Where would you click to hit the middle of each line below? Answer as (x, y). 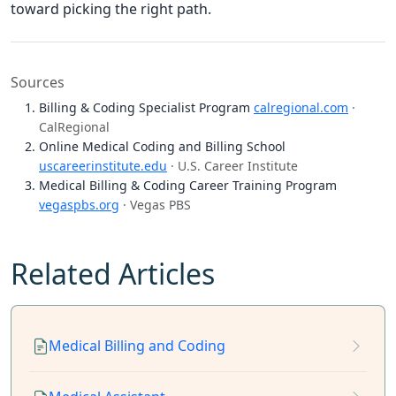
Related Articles (113, 274)
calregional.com (301, 108)
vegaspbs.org (79, 205)
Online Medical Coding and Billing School (162, 147)
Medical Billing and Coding (137, 345)
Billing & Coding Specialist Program (146, 108)
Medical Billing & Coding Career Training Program (188, 186)
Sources (38, 83)
